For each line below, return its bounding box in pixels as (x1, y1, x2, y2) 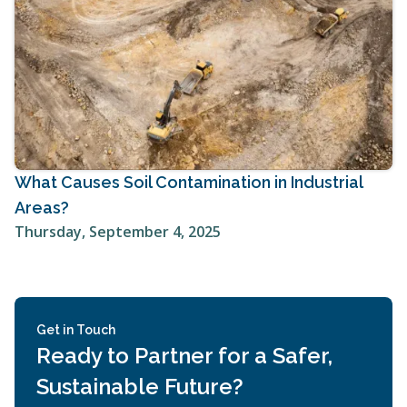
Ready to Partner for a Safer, (36, 342, 333, 370)
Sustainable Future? (36, 373, 243, 401)
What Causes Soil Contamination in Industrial (15, 173, 362, 193)
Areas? (15, 198, 69, 218)
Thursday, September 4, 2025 (15, 222, 221, 243)
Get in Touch (36, 323, 115, 338)
